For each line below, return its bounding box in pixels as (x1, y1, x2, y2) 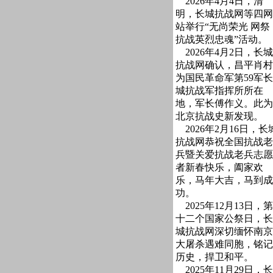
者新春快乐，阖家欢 (175, 162, 263, 172)
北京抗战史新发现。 (175, 111, 263, 121)
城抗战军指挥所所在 (175, 85, 263, 96)
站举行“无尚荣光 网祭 (175, 21, 270, 32)
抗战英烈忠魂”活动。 (175, 34, 268, 44)
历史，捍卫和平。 (175, 252, 253, 262)
